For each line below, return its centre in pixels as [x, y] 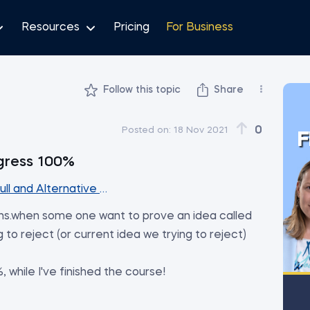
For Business [200, 27]
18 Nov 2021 [201, 130]
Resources [51, 27]
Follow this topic [142, 90]
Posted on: [146, 130]
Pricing [131, 27]
